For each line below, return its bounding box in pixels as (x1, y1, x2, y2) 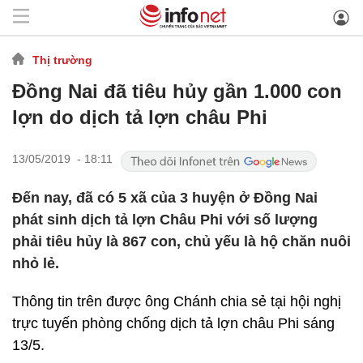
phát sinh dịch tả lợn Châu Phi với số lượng (12, 211, 318, 228)
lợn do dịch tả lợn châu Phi (12, 106, 267, 128)
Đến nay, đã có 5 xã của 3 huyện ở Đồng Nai (12, 190, 318, 206)
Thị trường (32, 53, 92, 66)
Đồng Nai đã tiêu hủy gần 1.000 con (12, 80, 342, 102)
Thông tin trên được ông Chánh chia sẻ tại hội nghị (12, 293, 341, 310)
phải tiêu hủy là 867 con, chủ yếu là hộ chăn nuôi (12, 233, 351, 250)
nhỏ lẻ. (12, 255, 59, 271)
